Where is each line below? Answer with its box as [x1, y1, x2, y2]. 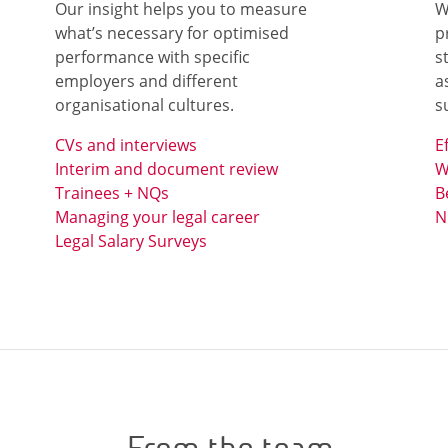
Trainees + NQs [54, 182, 169, 204]
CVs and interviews [54, 134, 197, 156]
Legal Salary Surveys [54, 230, 207, 252]
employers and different [54, 70, 238, 92]
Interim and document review [54, 158, 278, 180]
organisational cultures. [54, 94, 234, 116]
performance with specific [54, 46, 250, 68]
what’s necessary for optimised [54, 22, 289, 44]
